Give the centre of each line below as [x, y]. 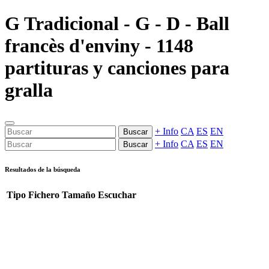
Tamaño [79, 195]
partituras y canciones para [117, 68]
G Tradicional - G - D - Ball [117, 24]
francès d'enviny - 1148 [99, 46]
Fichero [44, 195]
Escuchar [117, 195]
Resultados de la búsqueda [43, 169]
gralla [29, 90]
